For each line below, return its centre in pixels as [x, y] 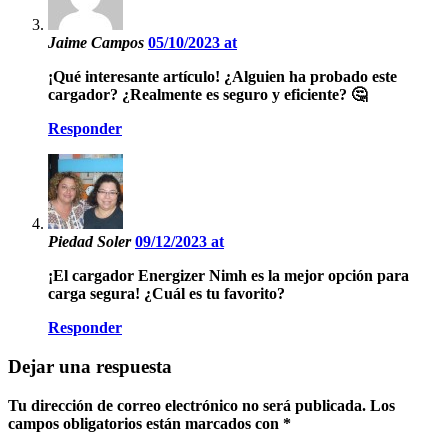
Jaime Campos [98, 43]
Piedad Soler [91, 242]
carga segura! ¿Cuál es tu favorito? [166, 294]
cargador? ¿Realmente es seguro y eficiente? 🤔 [207, 95]
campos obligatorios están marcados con [145, 423]
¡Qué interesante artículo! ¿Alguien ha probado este [222, 77]
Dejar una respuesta [90, 366]
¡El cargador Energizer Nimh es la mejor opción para [228, 276]
